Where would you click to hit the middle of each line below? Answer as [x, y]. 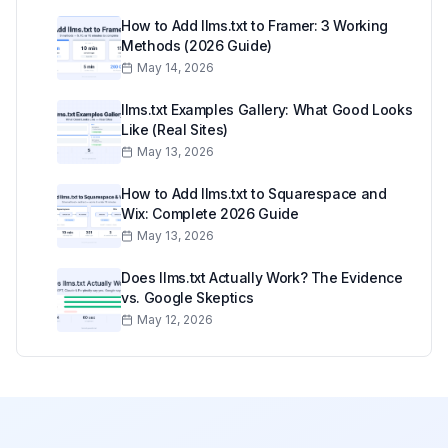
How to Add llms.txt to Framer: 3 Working [254, 26]
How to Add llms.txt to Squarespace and [254, 194]
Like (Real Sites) [175, 130]
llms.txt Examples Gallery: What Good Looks [267, 110]
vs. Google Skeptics [187, 298]
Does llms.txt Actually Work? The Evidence [262, 278]
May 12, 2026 [175, 320]
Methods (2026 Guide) [196, 46]
